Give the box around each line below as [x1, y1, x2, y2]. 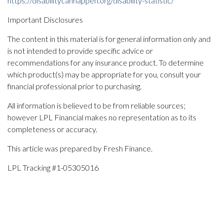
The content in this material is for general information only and [7, 34, 211, 43]
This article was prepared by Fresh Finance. [7, 143, 154, 153]
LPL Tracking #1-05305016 [7, 162, 99, 172]
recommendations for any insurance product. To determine [7, 57, 204, 67]
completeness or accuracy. [7, 124, 97, 134]
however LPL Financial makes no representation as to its [7, 112, 196, 122]
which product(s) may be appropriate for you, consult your [7, 69, 201, 79]
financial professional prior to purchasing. [7, 81, 142, 91]
